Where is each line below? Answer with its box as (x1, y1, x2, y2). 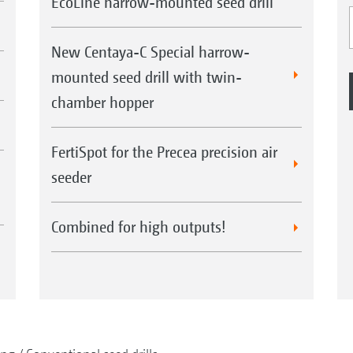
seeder (50, 168, 91, 187)
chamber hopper (50, 93, 154, 112)
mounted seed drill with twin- (50, 68, 242, 87)
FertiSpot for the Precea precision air (50, 143, 277, 162)
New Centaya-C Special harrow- (50, 43, 250, 61)
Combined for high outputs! (50, 217, 226, 236)
